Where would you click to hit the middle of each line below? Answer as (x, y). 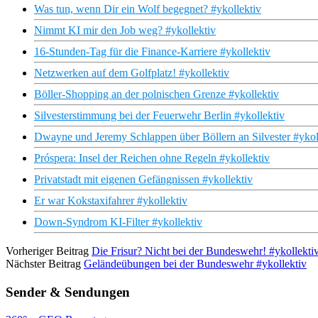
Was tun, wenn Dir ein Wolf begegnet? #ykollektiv (148, 9)
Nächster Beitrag (43, 264)
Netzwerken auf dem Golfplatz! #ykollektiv (132, 73)
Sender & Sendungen (68, 292)
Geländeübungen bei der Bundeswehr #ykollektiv (195, 264)
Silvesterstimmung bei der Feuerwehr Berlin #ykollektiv (159, 116)
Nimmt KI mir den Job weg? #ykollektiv (125, 31)
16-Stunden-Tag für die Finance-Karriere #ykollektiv (152, 52)
